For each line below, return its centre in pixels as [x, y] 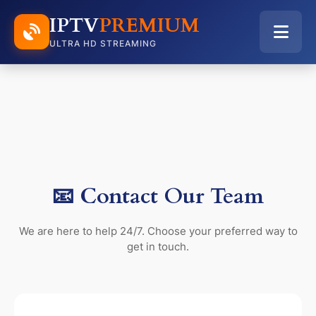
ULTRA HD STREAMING [103, 43]
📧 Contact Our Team [158, 197]
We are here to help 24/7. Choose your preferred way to [158, 231]
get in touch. [158, 247]
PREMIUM [149, 25]
